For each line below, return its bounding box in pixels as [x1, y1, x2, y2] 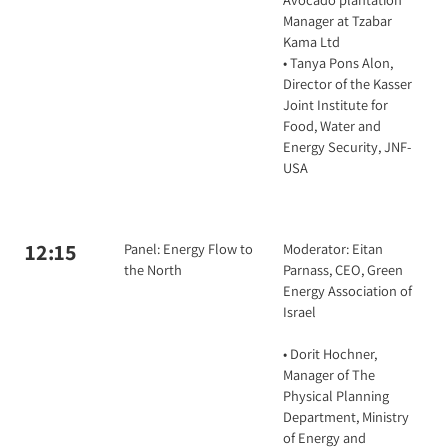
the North [124, 260, 182, 279]
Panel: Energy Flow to [124, 239, 253, 258]
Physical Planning [283, 386, 389, 405]
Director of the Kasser [283, 74, 412, 93]
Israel [283, 302, 316, 321]
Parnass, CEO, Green [283, 260, 403, 279]
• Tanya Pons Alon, [283, 53, 393, 72]
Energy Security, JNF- [283, 137, 411, 156]
